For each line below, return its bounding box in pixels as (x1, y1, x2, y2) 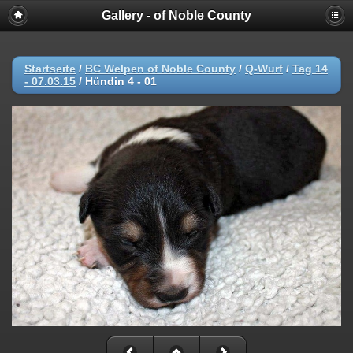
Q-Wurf (245, 62, 283, 75)
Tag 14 (292, 62, 328, 75)
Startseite (24, 62, 76, 75)
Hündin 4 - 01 (85, 75, 157, 87)
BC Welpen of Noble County (85, 62, 236, 75)
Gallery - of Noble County (102, 9, 251, 22)
